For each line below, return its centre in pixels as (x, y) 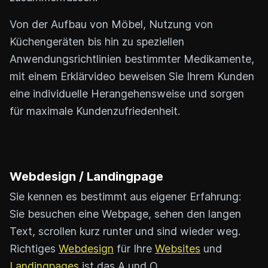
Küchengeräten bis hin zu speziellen (97, 41)
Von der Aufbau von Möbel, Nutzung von (111, 24)
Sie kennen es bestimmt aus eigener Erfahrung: (125, 196)
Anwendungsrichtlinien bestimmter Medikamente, (132, 59)
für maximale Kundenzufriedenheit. (95, 111)
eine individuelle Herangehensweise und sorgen (127, 93)
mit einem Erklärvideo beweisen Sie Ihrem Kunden (132, 76)
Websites (178, 248)
